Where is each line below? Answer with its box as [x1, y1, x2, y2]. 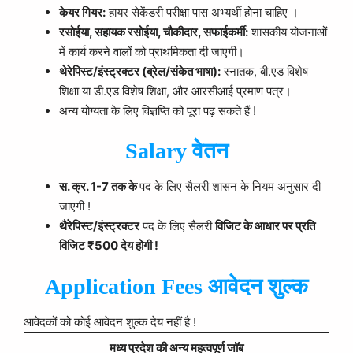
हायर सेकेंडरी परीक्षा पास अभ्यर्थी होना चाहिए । [106, 4, 299, 20]
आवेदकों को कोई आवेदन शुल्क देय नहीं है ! [24, 314, 196, 329]
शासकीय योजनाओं [248, 24, 327, 39]
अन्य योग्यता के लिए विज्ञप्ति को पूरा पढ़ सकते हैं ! [59, 102, 256, 118]
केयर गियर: [59, 4, 106, 20]
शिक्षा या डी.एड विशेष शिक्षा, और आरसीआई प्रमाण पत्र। [59, 83, 292, 98]
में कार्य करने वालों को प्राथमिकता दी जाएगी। [59, 43, 244, 59]
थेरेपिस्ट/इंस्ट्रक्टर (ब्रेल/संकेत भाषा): [59, 63, 221, 79]
